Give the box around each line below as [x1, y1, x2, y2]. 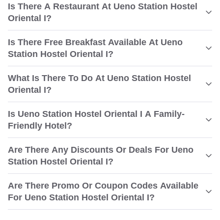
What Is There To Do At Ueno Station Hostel [8, 73, 191, 83]
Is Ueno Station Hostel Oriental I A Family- [8, 109, 185, 119]
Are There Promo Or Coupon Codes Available [8, 181, 198, 191]
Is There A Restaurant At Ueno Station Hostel [8, 1, 197, 11]
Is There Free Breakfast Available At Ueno [8, 37, 183, 47]
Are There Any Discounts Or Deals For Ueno [8, 145, 193, 155]
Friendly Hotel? [8, 121, 72, 131]
